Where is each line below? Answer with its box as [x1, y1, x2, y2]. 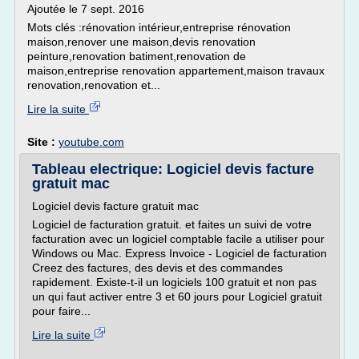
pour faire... [32, 305, 91, 317]
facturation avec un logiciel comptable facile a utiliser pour [32, 232, 325, 245]
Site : [27, 135, 58, 148]
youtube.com [58, 135, 124, 148]
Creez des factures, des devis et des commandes [32, 261, 283, 274]
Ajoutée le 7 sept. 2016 [27, 2, 144, 15]
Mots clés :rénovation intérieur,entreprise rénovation [27, 21, 291, 34]
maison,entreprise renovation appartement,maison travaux [27, 64, 325, 77]
